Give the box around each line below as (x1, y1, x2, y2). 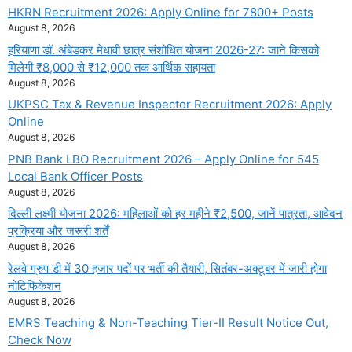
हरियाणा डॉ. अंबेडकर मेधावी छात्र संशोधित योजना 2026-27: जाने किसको (8, 42, 319, 57)
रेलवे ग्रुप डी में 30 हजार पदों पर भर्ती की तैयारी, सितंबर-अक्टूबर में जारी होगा (8, 260, 327, 276)
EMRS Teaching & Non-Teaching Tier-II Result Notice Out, (8, 315, 328, 331)
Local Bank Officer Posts (8, 168, 143, 184)
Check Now (8, 332, 71, 348)
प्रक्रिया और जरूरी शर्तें (8, 223, 108, 239)
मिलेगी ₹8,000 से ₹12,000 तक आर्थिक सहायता (8, 59, 215, 75)
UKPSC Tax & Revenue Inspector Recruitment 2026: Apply (8, 97, 332, 112)
